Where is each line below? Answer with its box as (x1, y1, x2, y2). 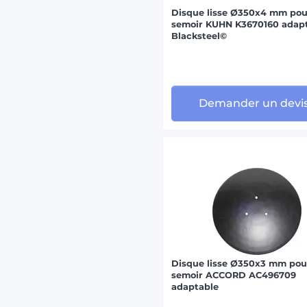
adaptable (171, 281, 219, 292)
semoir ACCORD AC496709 (171, 269, 297, 280)
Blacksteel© (171, 30, 228, 41)
